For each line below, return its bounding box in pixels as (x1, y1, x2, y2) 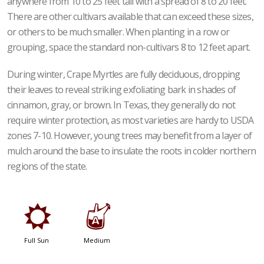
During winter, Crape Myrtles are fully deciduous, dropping (7, 68, 240, 81)
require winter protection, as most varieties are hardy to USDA (7, 114, 254, 127)
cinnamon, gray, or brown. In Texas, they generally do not (7, 98, 236, 111)
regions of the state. (7, 160, 87, 173)
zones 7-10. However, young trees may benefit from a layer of (7, 129, 252, 142)
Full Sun (24, 235, 49, 245)
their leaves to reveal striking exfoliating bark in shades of (7, 83, 236, 96)
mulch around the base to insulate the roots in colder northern (7, 144, 256, 157)
